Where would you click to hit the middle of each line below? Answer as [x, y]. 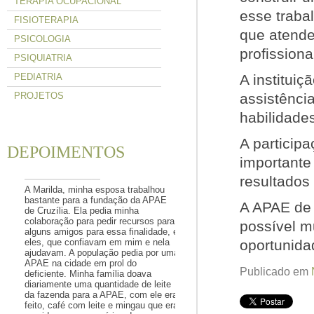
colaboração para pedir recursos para [100, 221]
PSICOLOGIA [42, 39]
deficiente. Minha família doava [88, 274]
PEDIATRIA [38, 77]
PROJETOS [39, 96]
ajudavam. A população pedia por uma [102, 253]
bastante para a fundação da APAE [96, 200]
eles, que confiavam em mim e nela [97, 242]
